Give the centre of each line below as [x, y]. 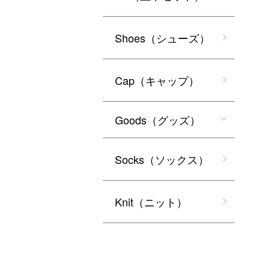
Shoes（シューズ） [162, 38]
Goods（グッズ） [158, 120]
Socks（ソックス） [162, 159]
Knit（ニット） [151, 202]
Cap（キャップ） [157, 80]
